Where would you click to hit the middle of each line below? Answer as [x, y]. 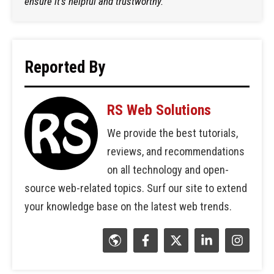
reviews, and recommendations [176, 151]
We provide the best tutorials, [172, 133]
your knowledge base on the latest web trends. [128, 206]
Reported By [65, 67]
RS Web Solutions [159, 110]
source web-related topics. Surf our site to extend [136, 188]
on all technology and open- [168, 169]
